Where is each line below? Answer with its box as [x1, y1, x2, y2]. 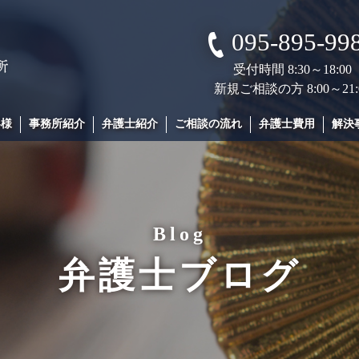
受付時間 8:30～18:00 [232, 63, 352, 76]
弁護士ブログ [58, 256, 301, 296]
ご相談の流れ [175, 118, 242, 130]
